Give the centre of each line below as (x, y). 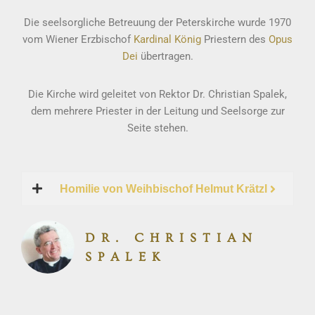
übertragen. (165, 56)
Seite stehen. (157, 128)
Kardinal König (167, 39)
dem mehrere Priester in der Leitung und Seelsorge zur (157, 111)
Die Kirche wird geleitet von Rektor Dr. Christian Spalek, (157, 94)
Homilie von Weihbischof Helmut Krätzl (163, 188)
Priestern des (235, 39)
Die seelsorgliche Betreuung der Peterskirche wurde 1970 (157, 22)
